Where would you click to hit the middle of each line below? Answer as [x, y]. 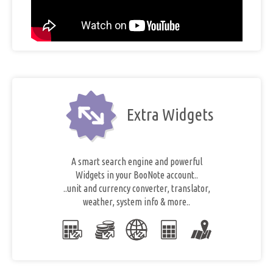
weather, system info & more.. [136, 202]
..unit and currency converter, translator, [136, 188]
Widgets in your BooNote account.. [136, 175]
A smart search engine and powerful [136, 161]
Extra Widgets [168, 115]
